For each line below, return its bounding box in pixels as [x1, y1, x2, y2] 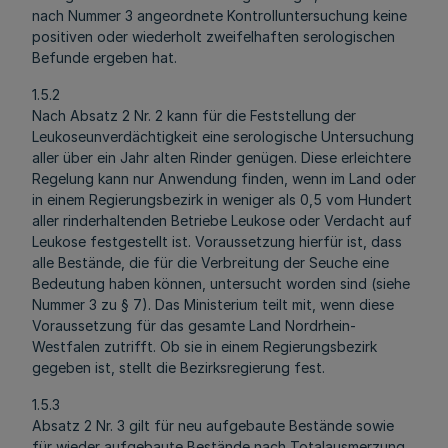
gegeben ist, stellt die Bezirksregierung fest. [32, 359, 325, 376]
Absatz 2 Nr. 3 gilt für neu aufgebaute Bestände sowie [32, 417, 394, 434]
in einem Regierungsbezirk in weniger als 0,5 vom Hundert [32, 191, 412, 208]
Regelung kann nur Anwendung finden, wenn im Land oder [32, 170, 416, 187]
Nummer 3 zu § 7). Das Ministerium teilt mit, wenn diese [32, 296, 394, 313]
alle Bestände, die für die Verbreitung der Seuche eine [32, 254, 389, 271]
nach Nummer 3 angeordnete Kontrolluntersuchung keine [32, 7, 407, 24]
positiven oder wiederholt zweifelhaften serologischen [32, 28, 395, 45]
